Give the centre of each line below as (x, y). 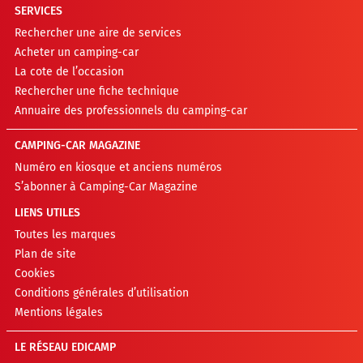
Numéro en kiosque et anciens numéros (118, 167)
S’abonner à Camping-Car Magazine (106, 186)
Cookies (34, 273)
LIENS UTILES (47, 212)
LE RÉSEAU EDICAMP (65, 347)
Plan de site (45, 254)
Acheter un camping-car (76, 52)
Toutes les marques (65, 234)
